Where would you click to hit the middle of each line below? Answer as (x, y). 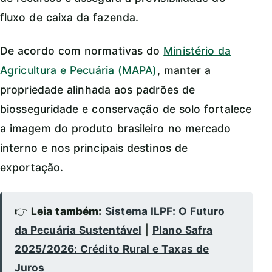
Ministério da (197, 51)
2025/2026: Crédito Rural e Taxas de (112, 249)
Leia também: (66, 211)
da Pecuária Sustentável (78, 230)
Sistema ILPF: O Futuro (165, 211)
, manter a (184, 70)
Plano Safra (183, 230)
